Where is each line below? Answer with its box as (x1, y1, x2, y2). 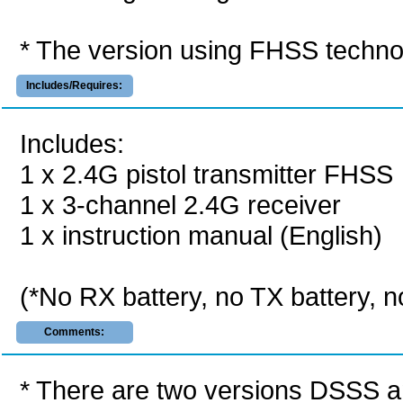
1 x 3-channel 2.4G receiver (20, 190, 341, 219)
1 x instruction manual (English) (20, 220, 382, 250)
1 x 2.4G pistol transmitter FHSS (20, 159, 393, 189)
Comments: (44, 326, 105, 338)
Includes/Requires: (26, 79, 123, 92)
